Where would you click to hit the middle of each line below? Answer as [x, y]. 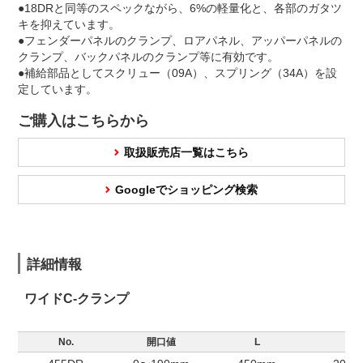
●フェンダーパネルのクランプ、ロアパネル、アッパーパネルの [180, 41]
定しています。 [58, 90]
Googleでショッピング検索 [186, 190]
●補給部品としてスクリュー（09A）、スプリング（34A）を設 [177, 73]
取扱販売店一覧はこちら [186, 153]
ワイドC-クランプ [77, 299]
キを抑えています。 [69, 25]
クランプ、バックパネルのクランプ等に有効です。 [148, 57]
